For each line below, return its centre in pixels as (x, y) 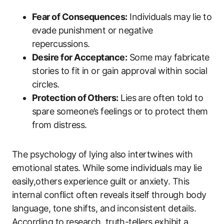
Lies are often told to (161, 98)
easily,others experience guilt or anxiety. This (101, 181)
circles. (46, 84)
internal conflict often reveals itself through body (109, 195)
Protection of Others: (75, 98)
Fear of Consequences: (80, 17)
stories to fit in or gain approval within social (120, 71)
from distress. (59, 125)
